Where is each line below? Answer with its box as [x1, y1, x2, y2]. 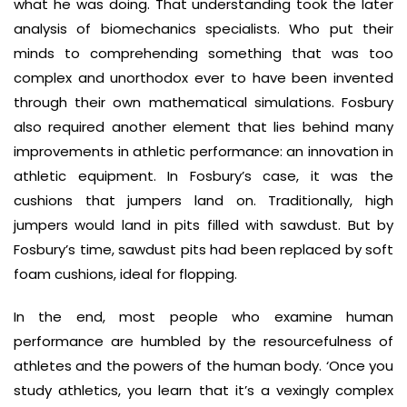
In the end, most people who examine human [14, 307, 393, 326]
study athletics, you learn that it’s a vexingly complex [14, 381, 393, 400]
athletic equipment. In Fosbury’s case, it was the [14, 166, 393, 185]
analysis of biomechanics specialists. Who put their [14, 19, 393, 38]
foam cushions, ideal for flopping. [14, 264, 237, 283]
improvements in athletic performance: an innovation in [14, 142, 393, 161]
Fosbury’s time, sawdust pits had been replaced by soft [14, 240, 393, 259]
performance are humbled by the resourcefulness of [14, 332, 393, 351]
